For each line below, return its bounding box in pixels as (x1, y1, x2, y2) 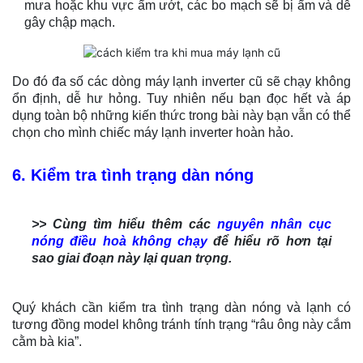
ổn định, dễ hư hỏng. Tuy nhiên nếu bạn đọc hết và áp (12, 91, 351, 105)
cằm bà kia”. (12, 334, 82, 348)
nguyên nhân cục (216, 216, 331, 231)
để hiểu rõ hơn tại (207, 233, 331, 248)
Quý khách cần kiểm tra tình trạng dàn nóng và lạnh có (12, 300, 351, 314)
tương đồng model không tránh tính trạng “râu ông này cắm (12, 317, 351, 331)
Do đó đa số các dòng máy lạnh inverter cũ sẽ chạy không (12, 74, 351, 88)
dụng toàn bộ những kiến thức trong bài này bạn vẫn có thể (12, 108, 351, 122)
